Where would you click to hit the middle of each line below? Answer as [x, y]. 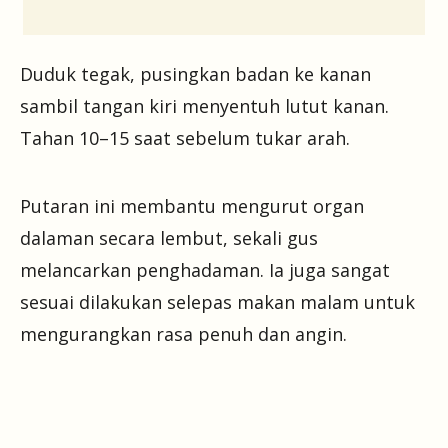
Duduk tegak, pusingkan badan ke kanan [195, 73]
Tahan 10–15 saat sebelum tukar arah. [185, 137]
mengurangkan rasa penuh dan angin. [183, 333]
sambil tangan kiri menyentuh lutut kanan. [204, 105]
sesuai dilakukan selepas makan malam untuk [217, 301]
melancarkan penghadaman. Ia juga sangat [205, 269]
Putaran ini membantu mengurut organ [192, 205]
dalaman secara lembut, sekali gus [169, 237]
